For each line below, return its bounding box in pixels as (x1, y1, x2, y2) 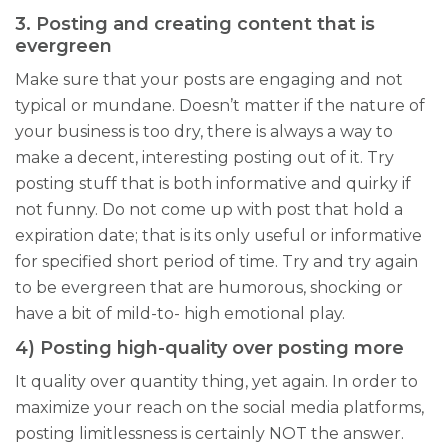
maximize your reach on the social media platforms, (15, 397, 424, 417)
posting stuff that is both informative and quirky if (15, 173, 411, 193)
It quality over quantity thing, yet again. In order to (15, 371, 418, 391)
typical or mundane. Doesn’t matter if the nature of (15, 95, 425, 115)
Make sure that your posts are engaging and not (15, 69, 403, 89)
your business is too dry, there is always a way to (15, 121, 393, 141)
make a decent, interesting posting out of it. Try (15, 147, 394, 167)
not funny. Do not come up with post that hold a (15, 199, 403, 219)
